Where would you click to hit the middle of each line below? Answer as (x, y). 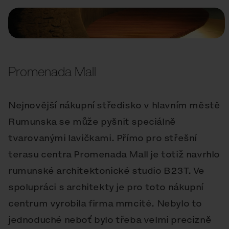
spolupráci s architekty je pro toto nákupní (106, 187)
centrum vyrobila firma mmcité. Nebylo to (105, 203)
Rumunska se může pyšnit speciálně (92, 122)
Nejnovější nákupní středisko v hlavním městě (114, 105)
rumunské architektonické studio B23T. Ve (107, 171)
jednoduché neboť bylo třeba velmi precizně (110, 220)
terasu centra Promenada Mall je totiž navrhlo (114, 154)
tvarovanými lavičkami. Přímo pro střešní (103, 138)
